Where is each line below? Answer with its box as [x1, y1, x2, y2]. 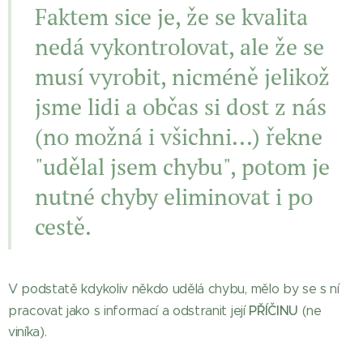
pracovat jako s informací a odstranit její [8, 303, 250, 318]
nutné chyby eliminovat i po [35, 181, 313, 211]
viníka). [8, 324, 47, 340]
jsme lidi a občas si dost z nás [35, 92, 327, 122]
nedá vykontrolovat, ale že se [35, 32, 324, 62]
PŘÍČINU [249, 302, 302, 318]
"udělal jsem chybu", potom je [35, 152, 330, 181]
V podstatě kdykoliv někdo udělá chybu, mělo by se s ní [8, 281, 340, 297]
